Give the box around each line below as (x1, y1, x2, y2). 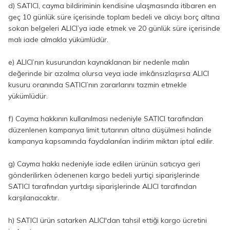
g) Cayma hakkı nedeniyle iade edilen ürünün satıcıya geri (8, 159, 200, 168)
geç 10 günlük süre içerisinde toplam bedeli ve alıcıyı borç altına (8, 12, 220, 22)
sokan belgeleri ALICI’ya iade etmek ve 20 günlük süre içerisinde (8, 24, 220, 33)
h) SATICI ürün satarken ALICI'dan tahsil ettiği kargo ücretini (8, 216, 207, 225)
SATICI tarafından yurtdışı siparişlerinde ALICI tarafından (8, 182, 197, 191)
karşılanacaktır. (8, 193, 59, 202)
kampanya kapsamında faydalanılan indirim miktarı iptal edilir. (8, 137, 214, 146)
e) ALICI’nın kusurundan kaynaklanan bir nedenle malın (8, 57, 189, 67)
